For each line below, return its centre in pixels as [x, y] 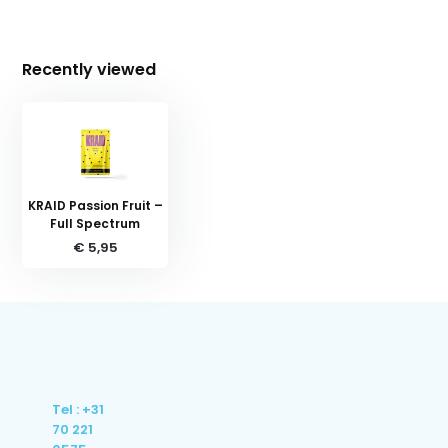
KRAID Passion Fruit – [95, 205]
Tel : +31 [78, 409]
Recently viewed [89, 69]
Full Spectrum [95, 223]
